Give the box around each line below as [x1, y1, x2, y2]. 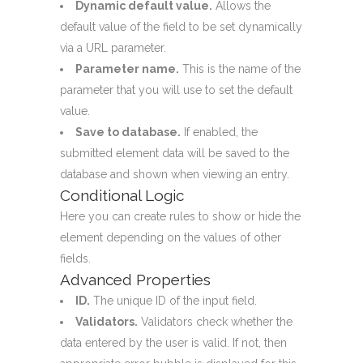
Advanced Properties [60, 270, 211, 288]
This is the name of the [179, 62, 301, 75]
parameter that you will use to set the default [60, 83, 293, 96]
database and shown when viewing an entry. [60, 167, 289, 181]
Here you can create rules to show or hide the [60, 209, 301, 223]
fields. [60, 251, 91, 265]
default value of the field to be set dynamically [60, 19, 302, 33]
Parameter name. [75, 62, 179, 75]
